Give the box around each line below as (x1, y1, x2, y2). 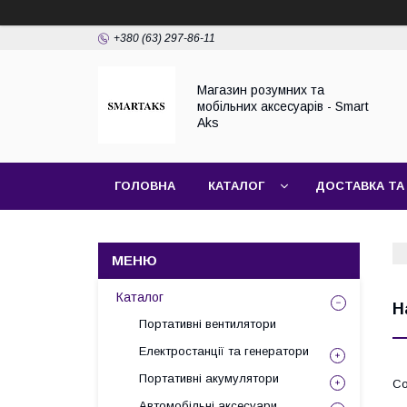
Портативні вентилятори (139, 317, 276, 331)
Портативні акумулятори (139, 372, 279, 385)
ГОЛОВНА (114, 179, 175, 193)
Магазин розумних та (197, 83, 324, 97)
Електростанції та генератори (139, 344, 309, 358)
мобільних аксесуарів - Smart (197, 99, 369, 114)
